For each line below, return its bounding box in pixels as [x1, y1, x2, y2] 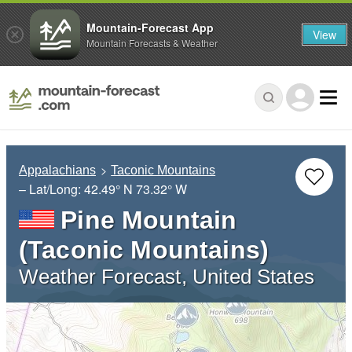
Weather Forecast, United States [19, 266, 314, 288]
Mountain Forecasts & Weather [86, 35, 218, 49]
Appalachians [19, 163, 96, 178]
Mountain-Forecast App [86, 19, 214, 35]
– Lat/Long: [19, 180, 84, 199]
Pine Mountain [60, 206, 237, 235]
